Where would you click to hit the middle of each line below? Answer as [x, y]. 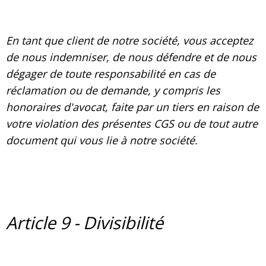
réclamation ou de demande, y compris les [113, 90]
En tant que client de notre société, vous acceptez [129, 40]
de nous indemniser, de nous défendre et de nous [131, 57]
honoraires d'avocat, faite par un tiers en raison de [132, 107]
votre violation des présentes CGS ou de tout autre [132, 123]
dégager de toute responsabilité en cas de [111, 73]
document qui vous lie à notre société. [102, 140]
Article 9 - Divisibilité [85, 223]
